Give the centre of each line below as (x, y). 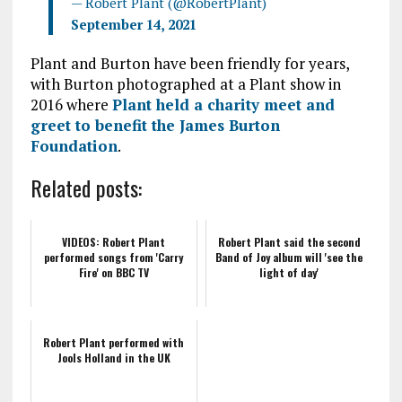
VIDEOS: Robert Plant (114, 242)
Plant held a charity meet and (223, 105)
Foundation (74, 146)
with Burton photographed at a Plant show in (185, 84)
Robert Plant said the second (289, 242)
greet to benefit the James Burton (155, 126)
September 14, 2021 (133, 25)
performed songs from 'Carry (114, 258)
